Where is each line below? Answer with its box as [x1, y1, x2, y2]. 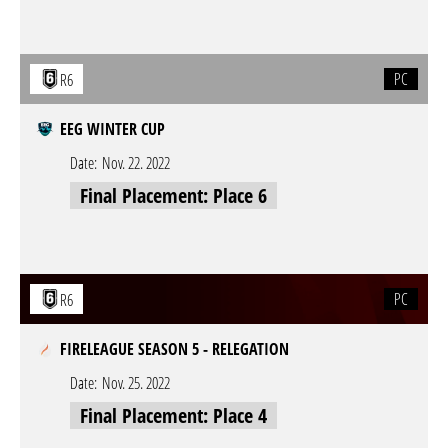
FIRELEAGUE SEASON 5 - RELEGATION [60, 338, 289, 360]
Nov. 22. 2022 [102, 152, 170, 174]
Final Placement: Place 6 [80, 182, 267, 209]
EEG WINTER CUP [60, 118, 165, 140]
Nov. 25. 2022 [102, 372, 170, 394]
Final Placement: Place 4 [80, 402, 267, 429]
